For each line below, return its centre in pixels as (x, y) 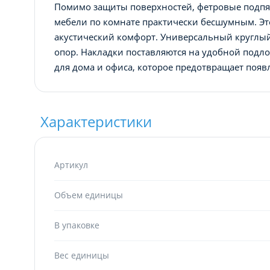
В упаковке (77, 225)
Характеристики (96, 121)
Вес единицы (82, 255)
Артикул (71, 165)
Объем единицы (89, 195)
